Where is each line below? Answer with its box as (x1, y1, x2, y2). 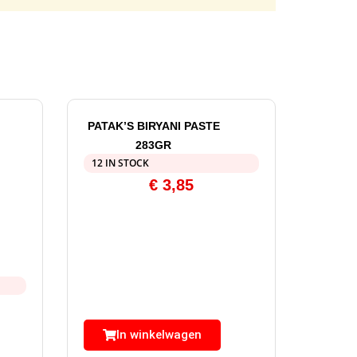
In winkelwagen (116, 328, 202, 343)
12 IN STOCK (91, 156, 149, 171)
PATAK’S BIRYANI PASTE (87, 120, 220, 133)
